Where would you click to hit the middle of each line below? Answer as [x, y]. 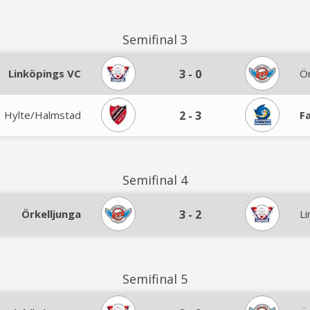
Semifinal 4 [155, 180]
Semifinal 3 [155, 39]
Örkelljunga [51, 214]
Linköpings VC [45, 73]
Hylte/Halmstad [43, 115]
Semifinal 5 [155, 279]
